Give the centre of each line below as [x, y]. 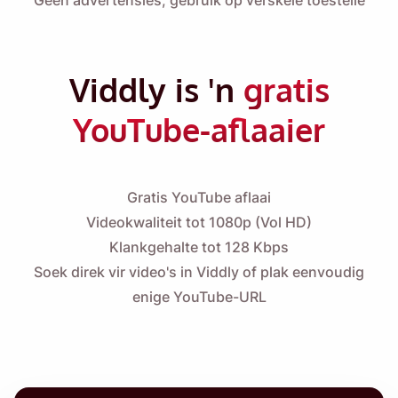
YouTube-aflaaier [199, 130]
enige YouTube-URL [199, 297]
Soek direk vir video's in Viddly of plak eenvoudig [199, 272]
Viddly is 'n [156, 90]
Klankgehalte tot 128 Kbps [199, 247]
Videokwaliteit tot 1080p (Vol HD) [199, 223]
